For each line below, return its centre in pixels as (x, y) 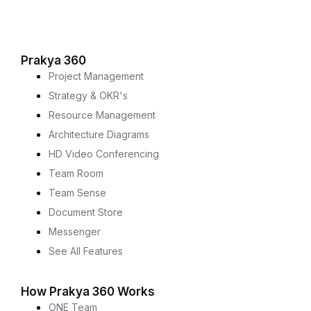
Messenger (75, 231)
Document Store (86, 212)
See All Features (86, 251)
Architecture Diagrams (99, 134)
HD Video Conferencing (104, 153)
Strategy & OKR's (88, 95)
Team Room (76, 173)
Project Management (96, 76)
